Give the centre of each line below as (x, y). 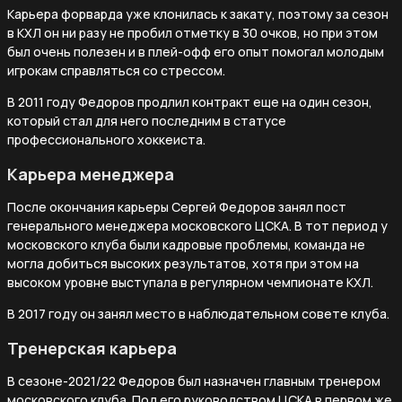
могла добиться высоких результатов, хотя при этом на (183, 263)
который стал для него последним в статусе (147, 120)
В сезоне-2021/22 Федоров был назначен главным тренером (194, 380)
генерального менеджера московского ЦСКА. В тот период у (197, 225)
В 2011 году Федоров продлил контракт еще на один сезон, (190, 101)
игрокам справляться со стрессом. (116, 70)
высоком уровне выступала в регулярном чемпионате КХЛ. (190, 282)
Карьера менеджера (91, 174)
